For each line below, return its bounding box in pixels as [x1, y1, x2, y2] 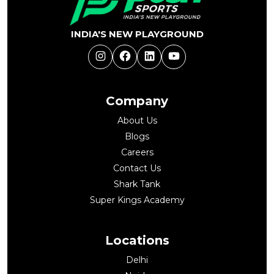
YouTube [166, 49, 204, 61]
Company [106, 93, 168, 108]
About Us [117, 114, 157, 126]
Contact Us [113, 162, 161, 174]
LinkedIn [142, 49, 180, 61]
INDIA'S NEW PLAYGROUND [70, 28, 204, 40]
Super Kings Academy [89, 194, 185, 206]
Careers [120, 146, 154, 158]
